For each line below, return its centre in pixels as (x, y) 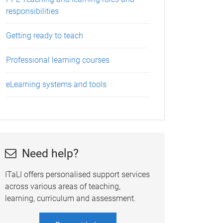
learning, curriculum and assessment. (70, 198)
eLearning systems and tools (56, 85)
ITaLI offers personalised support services (77, 174)
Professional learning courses (57, 60)
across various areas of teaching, (62, 186)
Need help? (50, 153)
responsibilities (32, 11)
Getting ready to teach (44, 36)
